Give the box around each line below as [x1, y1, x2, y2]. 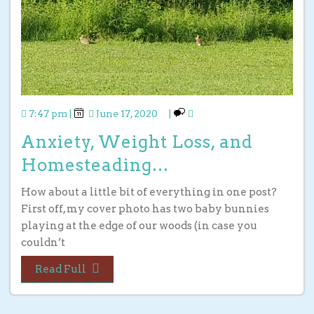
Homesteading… [21, 154, 169, 175]
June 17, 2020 [94, 107, 160, 119]
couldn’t [21, 235, 65, 249]
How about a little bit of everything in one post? [21, 185, 277, 198]
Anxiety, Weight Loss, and [21, 131, 253, 152]
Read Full [35, 262, 86, 275]
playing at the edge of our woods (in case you [21, 219, 257, 232]
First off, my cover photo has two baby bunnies [21, 202, 269, 215]
